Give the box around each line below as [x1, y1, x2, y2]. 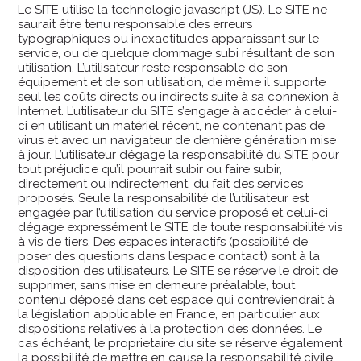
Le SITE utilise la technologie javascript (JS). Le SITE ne [18, 2, 328, 17]
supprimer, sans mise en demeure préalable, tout [18, 277, 296, 293]
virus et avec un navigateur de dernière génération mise [18, 132, 337, 147]
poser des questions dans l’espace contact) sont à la [18, 248, 321, 263]
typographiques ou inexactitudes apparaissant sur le [18, 31, 320, 46]
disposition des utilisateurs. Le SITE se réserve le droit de [18, 263, 338, 278]
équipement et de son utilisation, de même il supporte [18, 74, 326, 89]
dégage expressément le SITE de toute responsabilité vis [18, 219, 343, 234]
